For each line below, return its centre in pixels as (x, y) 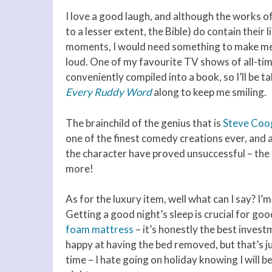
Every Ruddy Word (110, 92)
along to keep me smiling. (210, 92)
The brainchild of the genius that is (144, 123)
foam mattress (100, 229)
